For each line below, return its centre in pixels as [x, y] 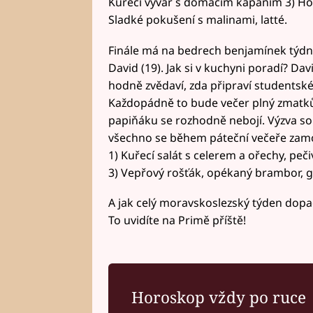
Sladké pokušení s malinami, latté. [197, 19]
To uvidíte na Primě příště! [177, 220]
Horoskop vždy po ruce [219, 297]
